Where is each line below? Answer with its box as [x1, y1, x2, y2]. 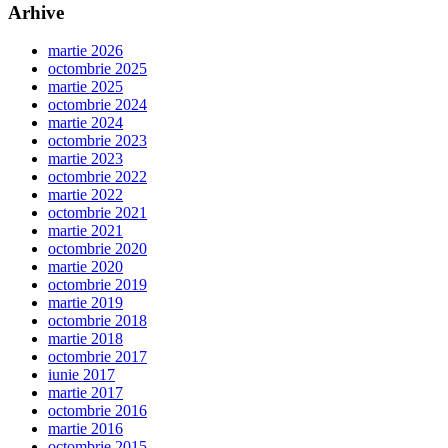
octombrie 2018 [48, 312, 147, 330]
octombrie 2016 [48, 402, 147, 420]
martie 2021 [48, 222, 123, 240]
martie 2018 [48, 330, 123, 348]
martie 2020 [48, 258, 123, 276]
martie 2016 [48, 420, 123, 438]
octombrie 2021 [48, 204, 147, 222]
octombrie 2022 [48, 168, 147, 186]
